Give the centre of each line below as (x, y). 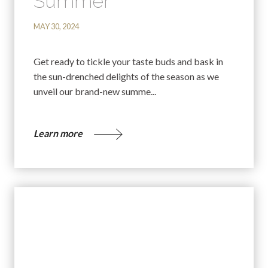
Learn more (59, 133)
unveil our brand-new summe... (95, 92)
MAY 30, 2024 (56, 26)
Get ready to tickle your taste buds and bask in (128, 62)
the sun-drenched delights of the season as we (126, 77)
